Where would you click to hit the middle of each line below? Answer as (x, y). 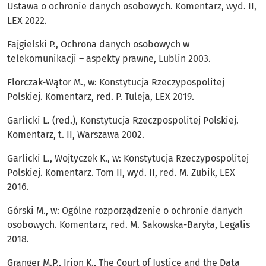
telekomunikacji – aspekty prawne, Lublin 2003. (109, 59)
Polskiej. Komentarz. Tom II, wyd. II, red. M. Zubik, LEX (121, 173)
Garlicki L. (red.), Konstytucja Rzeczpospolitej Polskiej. (123, 121)
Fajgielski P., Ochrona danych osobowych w (98, 45)
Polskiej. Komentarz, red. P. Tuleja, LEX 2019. (101, 97)
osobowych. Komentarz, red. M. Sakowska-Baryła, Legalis (129, 225)
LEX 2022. (27, 21)
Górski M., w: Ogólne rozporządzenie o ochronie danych (125, 211)
